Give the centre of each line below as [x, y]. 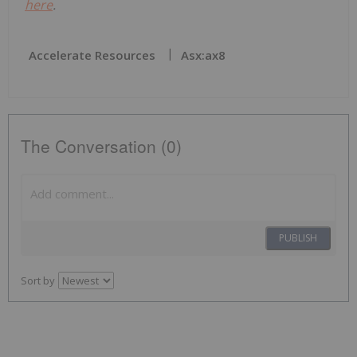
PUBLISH [298, 238]
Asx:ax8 [203, 55]
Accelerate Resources [92, 55]
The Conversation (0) [101, 146]
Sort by [38, 281]
